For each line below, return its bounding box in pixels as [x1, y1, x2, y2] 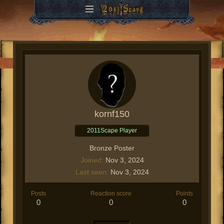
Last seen [75, 168, 106, 176]
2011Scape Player [87, 127, 137, 134]
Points [176, 190, 193, 197]
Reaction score [90, 190, 131, 197]
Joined [80, 156, 101, 164]
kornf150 [94, 109, 129, 119]
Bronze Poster [89, 144, 134, 152]
